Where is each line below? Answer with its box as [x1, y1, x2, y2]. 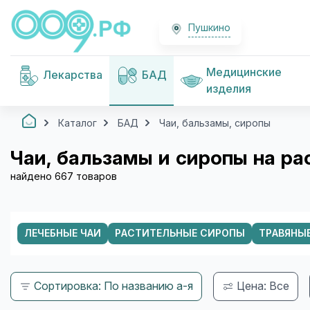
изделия [206, 83, 251, 95]
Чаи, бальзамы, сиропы [159, 117, 271, 129]
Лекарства [43, 69, 102, 81]
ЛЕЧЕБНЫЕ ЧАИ [24, 227, 101, 239]
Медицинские [206, 66, 282, 78]
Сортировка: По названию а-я [34, 280, 193, 292]
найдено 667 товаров [10, 170, 117, 182]
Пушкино [188, 22, 230, 33]
